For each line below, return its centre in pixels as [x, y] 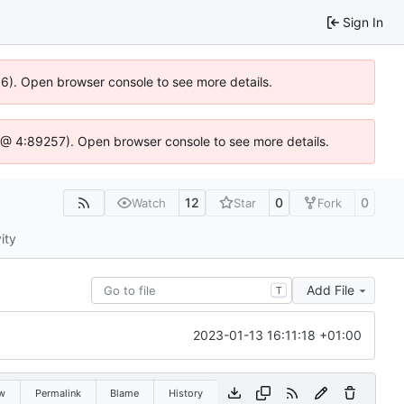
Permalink [58, 393]
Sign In [363, 22]
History [185, 393]
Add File [331, 290]
